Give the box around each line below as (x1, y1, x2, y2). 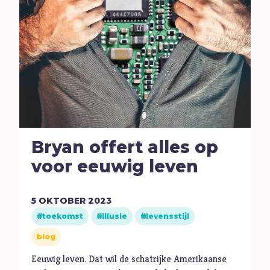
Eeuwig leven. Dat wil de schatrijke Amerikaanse (31, 252, 227, 265)
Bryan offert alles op (31, 137, 219, 158)
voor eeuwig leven (31, 156, 199, 177)
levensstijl (146, 212, 190, 221)
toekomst (42, 212, 84, 221)
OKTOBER (39, 195, 86, 207)
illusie (102, 212, 128, 221)
